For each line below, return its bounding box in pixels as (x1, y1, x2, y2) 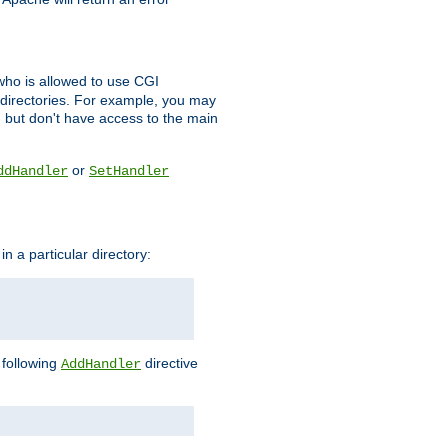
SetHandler (89, 163, 169, 180)
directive (141, 354, 198, 371)
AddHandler (61, 355, 141, 372)
